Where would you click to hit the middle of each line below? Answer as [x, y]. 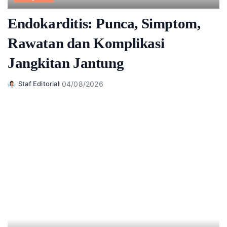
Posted [19, 88]
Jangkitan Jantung [66, 63]
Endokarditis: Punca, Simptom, [104, 23]
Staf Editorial [39, 84]
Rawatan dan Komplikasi [86, 43]
